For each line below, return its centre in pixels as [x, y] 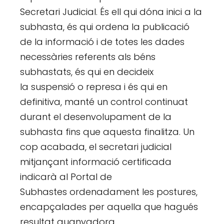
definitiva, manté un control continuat [104, 102]
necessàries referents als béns [88, 57]
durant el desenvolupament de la [96, 117]
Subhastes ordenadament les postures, [109, 192]
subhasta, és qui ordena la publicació [105, 27]
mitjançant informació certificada [96, 162]
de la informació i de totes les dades [102, 42]
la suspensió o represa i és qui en [94, 87]
